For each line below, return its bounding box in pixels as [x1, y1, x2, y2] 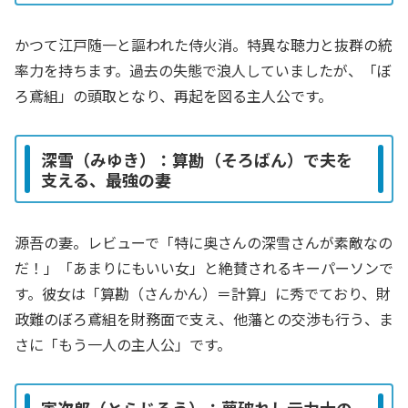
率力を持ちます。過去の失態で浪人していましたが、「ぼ [15, 59, 392, 82]
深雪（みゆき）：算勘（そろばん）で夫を [41, 147, 352, 171]
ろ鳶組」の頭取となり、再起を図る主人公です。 [15, 85, 332, 107]
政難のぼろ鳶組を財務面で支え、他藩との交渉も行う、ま [15, 308, 393, 331]
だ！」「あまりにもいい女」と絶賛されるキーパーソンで [15, 257, 393, 280]
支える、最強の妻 [41, 167, 171, 191]
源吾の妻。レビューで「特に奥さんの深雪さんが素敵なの [15, 231, 393, 254]
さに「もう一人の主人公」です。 [15, 333, 231, 356]
